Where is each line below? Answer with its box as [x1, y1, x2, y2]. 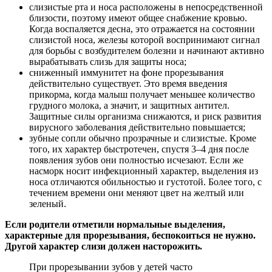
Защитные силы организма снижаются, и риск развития [29, 110, 261, 121]
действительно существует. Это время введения [29, 78, 227, 89]
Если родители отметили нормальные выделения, [5, 219, 225, 229]
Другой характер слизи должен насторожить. [5, 240, 202, 251]
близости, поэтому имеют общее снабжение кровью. [29, 12, 247, 23]
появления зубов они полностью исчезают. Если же [29, 154, 243, 165]
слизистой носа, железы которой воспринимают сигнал [29, 34, 260, 45]
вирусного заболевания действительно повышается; [29, 121, 245, 132]
